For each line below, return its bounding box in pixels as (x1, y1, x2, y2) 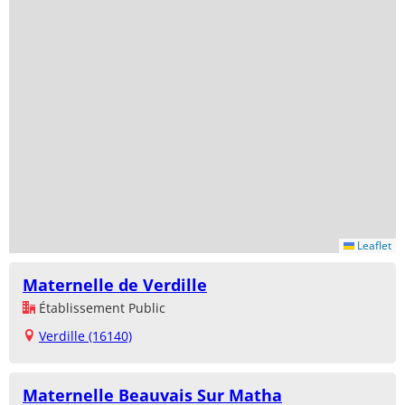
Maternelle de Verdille (23, 273, 207, 296)
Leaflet (354, 237, 391, 253)
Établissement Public (35, 298, 165, 316)
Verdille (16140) (39, 326, 132, 344)
